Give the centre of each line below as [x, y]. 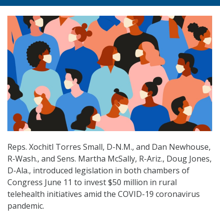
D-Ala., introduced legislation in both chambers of [98, 171]
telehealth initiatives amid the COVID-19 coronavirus [104, 194]
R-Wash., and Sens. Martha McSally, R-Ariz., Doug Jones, [110, 159]
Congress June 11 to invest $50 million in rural [92, 182]
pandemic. [26, 206]
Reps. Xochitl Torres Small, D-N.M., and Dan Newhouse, [109, 147]
